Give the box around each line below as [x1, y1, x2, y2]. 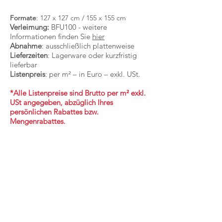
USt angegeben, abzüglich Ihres [10, 98, 113, 107]
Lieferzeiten [10, 51, 48, 60]
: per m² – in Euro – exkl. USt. [45, 69, 140, 79]
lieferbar [10, 60, 37, 69]
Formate [10, 13, 36, 22]
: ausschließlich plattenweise [42, 41, 134, 51]
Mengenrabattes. [10, 116, 65, 126]
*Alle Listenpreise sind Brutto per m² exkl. [10, 88, 146, 98]
